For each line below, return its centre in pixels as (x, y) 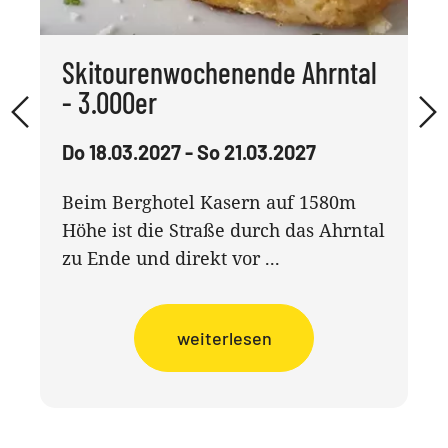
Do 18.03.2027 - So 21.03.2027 (189, 151)
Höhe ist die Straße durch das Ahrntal (224, 229)
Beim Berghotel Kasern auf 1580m (209, 201)
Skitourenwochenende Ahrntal (220, 71)
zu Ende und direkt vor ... (171, 257)
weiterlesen (224, 337)
